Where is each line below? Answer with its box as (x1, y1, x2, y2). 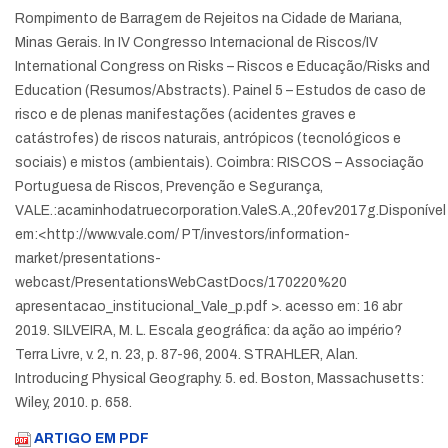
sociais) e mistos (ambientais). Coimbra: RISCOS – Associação (15, 155, 424, 171)
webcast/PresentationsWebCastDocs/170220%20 (15, 275, 347, 291)
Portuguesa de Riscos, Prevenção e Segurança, (15, 179, 323, 195)
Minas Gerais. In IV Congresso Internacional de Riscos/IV (15, 35, 378, 51)
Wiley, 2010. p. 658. (15, 395, 132, 411)
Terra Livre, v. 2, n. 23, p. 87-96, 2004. (15, 347, 244, 363)
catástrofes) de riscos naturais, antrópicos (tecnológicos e (15, 131, 401, 147)
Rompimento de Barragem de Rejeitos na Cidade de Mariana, (15, 11, 402, 27)
